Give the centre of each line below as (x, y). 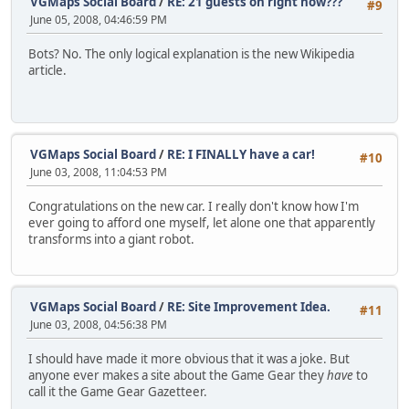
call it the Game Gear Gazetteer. (118, 391)
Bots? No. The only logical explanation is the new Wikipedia (191, 53)
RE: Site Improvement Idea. (249, 306)
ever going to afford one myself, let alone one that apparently (202, 222)
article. (47, 70)
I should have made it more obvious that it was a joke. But (189, 358)
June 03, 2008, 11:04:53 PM (99, 172)
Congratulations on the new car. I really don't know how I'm (194, 206)
